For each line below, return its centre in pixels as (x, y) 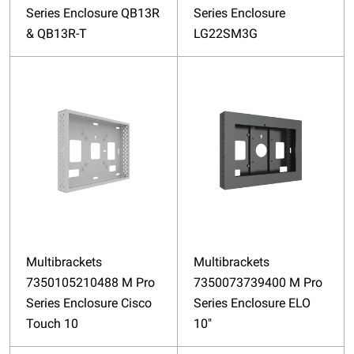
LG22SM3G (225, 33)
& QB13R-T (56, 33)
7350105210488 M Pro (90, 283)
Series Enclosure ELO (252, 303)
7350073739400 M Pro (258, 283)
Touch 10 (52, 324)
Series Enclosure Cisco (89, 303)
